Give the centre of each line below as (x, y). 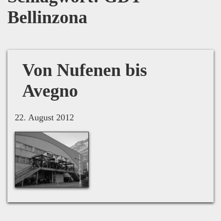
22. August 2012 (44, 117)
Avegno (50, 91)
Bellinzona (47, 17)
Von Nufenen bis (85, 70)
